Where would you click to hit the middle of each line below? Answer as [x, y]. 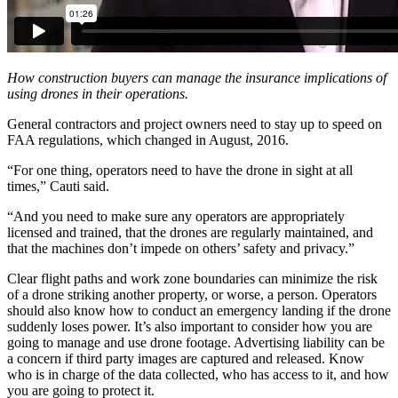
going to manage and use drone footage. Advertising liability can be [196, 343]
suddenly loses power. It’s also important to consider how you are [190, 327]
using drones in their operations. [98, 94]
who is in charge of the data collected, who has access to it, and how [198, 375]
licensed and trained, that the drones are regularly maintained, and [190, 233]
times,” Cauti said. [58, 187]
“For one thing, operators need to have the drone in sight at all [180, 171]
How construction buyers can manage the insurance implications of [197, 78]
